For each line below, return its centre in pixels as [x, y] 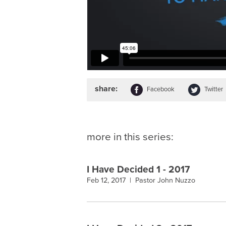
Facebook [161, 90]
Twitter [213, 90]
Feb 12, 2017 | [111, 180]
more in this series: [130, 137]
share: [106, 89]
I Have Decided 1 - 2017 [138, 169]
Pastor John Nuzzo [165, 180]
